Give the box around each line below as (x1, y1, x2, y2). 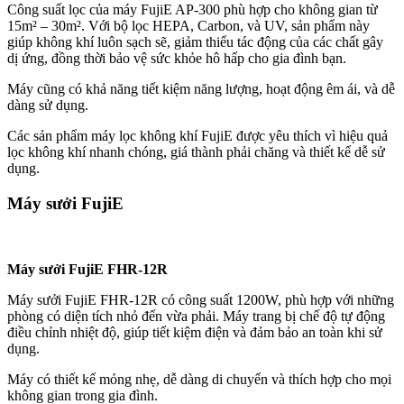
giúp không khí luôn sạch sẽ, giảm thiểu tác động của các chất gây (7, 34, 383, 50)
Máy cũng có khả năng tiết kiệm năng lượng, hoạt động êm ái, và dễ (7, 81, 395, 97)
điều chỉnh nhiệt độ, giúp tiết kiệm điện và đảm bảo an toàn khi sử (7, 324, 382, 340)
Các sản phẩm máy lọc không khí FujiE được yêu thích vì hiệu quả (7, 128, 388, 144)
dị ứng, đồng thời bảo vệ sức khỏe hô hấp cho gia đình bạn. (7, 50, 346, 67)
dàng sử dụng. (7, 97, 88, 114)
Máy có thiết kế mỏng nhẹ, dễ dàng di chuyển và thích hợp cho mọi (7, 371, 391, 387)
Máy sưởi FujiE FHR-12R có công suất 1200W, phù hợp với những (7, 291, 394, 308)
